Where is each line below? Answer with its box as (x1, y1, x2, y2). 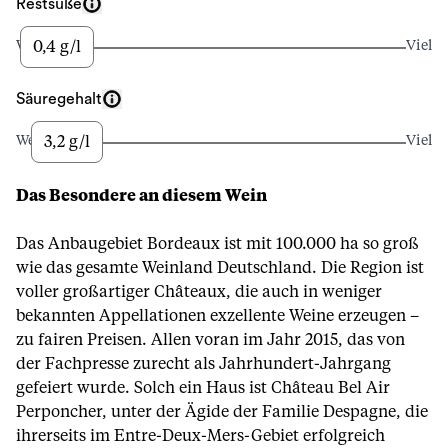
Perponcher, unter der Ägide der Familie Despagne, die (16, 404, 428, 420)
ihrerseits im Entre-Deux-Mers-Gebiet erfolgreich (16, 428, 385, 444)
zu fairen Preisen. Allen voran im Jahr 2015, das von (16, 332, 405, 348)
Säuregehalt (16, 91, 102, 107)
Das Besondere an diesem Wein (16, 188, 267, 204)
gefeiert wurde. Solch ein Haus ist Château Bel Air (16, 380, 390, 396)
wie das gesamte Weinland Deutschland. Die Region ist (16, 260, 424, 276)
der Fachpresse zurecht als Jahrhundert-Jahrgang (16, 356, 391, 372)
